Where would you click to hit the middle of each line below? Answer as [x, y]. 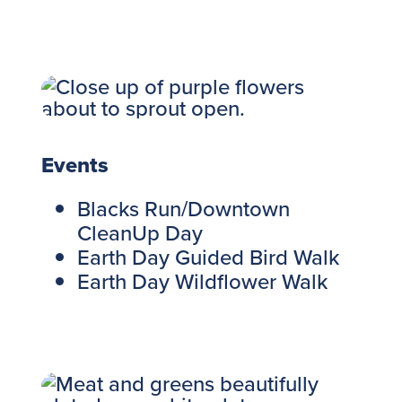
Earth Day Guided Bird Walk [208, 256]
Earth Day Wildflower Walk [202, 280]
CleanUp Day [140, 232]
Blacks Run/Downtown [183, 208]
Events [74, 164]
